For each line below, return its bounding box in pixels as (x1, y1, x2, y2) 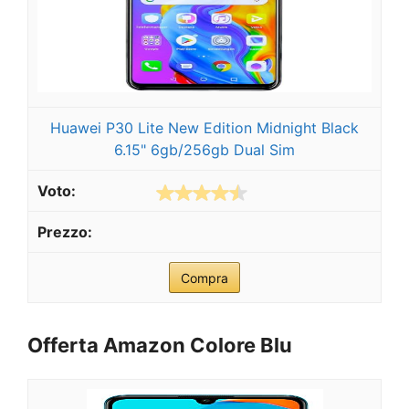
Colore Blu (190, 333, 292, 358)
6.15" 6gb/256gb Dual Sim (114, 141, 295, 160)
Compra (181, 270, 228, 287)
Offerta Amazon (27, 333, 190, 358)
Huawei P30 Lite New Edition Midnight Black (50, 119, 359, 138)
